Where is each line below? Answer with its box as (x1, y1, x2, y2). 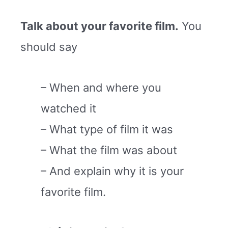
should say (20, 40, 77, 54)
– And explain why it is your (41, 164, 184, 178)
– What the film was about (41, 143, 177, 157)
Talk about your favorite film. (20, 19, 179, 33)
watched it (41, 101, 96, 115)
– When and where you (41, 80, 161, 94)
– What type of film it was (41, 122, 173, 136)
